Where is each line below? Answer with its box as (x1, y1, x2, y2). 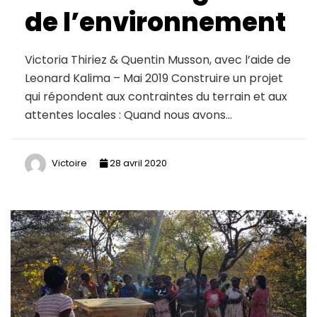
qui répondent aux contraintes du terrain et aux (25, 88, 287, 105)
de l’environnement (25, 4, 286, 40)
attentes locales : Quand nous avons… (25, 106, 232, 123)
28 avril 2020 (108, 156, 167, 171)
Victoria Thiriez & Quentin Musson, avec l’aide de (25, 51, 291, 68)
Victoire (52, 156, 87, 171)
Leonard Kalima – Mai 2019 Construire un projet (25, 69, 283, 86)
